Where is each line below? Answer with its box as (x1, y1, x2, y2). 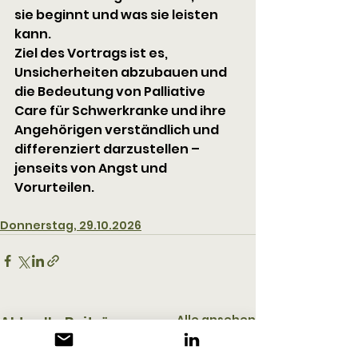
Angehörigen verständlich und (14, 120, 221, 139)
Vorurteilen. (14, 177, 94, 197)
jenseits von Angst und (14, 158, 169, 177)
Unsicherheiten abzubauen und (14, 62, 229, 82)
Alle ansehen (177, 311, 256, 328)
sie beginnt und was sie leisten (14, 5, 221, 24)
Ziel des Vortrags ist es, (14, 43, 170, 62)
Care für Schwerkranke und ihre (14, 101, 229, 120)
